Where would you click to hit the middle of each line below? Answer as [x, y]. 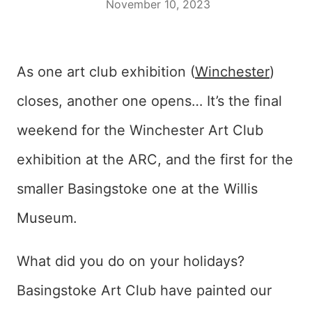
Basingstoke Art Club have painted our [144, 291]
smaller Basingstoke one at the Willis [137, 189]
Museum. [47, 218]
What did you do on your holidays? [131, 262]
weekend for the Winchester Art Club [140, 131]
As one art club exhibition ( [106, 72]
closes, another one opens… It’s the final [149, 101]
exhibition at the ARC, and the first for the [155, 160]
